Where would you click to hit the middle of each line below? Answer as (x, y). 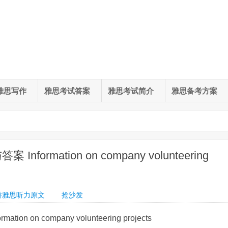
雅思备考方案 (194, 91)
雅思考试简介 (131, 91)
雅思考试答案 (67, 91)
